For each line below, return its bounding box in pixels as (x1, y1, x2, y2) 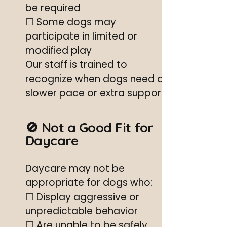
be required (25, 1, 81, 15)
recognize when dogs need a (25, 72, 164, 86)
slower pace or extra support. (25, 86, 167, 100)
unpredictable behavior (25, 204, 138, 218)
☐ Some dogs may (25, 15, 116, 29)
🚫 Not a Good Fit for (25, 119, 154, 136)
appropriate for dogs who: (25, 176, 153, 190)
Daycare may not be (25, 162, 125, 175)
